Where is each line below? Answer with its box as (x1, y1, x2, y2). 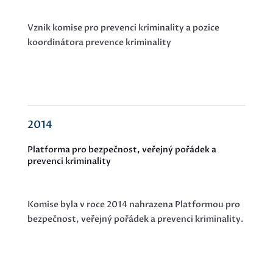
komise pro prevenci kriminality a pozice (52, 22, 219, 34)
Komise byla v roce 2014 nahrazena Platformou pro (27, 199, 240, 211)
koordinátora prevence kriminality (27, 37, 173, 49)
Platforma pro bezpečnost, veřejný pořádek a (27, 144, 216, 156)
